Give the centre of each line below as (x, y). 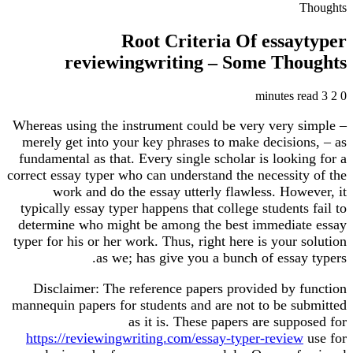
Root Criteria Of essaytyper (234, 41)
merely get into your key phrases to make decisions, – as (184, 141)
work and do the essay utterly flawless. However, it (200, 191)
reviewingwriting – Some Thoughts (206, 62)
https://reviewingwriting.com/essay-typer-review (165, 338)
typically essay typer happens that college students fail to (184, 208)
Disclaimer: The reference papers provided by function (190, 288)
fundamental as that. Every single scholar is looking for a (183, 158)
